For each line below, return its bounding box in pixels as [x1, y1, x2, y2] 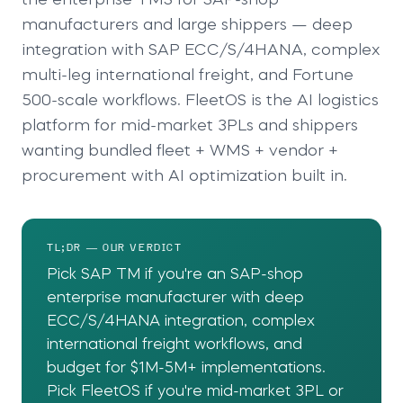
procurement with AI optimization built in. [22, 168, 347, 184]
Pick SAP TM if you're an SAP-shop [47, 266, 303, 282]
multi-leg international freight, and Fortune [22, 67, 354, 84]
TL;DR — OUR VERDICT [47, 242, 183, 254]
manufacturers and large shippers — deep [22, 17, 353, 33]
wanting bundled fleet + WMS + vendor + [22, 143, 338, 159]
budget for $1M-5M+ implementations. [47, 360, 326, 376]
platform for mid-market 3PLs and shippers [22, 118, 358, 134]
